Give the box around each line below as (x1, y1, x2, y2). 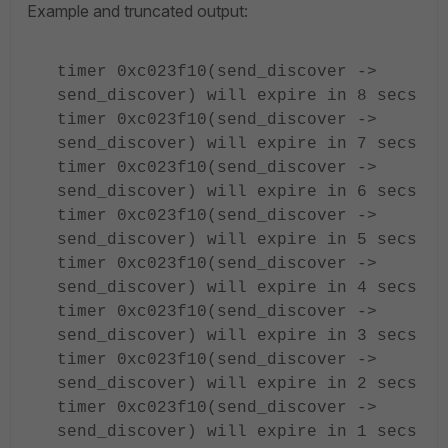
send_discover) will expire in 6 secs (57, 183, 417, 201)
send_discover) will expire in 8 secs (57, 87, 417, 105)
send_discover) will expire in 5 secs (57, 231, 417, 249)
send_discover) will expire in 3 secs (57, 327, 417, 345)
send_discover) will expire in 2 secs (57, 375, 417, 393)
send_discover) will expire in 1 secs (57, 423, 417, 441)
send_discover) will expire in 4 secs (57, 279, 417, 297)
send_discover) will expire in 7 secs (57, 135, 417, 153)
